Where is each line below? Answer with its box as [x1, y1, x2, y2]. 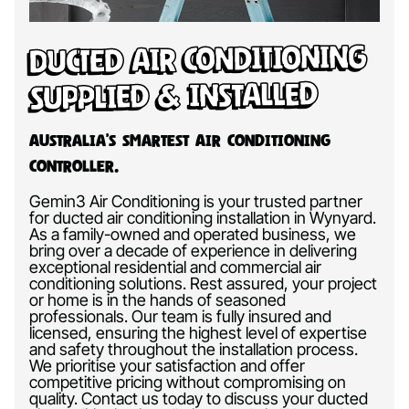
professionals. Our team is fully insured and [29, 306, 331, 326]
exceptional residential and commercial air [29, 257, 321, 277]
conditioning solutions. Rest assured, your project [29, 273, 377, 293]
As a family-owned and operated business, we [29, 224, 356, 244]
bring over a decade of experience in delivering [29, 240, 357, 260]
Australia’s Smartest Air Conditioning [29, 130, 330, 150]
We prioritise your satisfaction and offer [29, 355, 305, 375]
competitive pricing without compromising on [29, 372, 346, 392]
